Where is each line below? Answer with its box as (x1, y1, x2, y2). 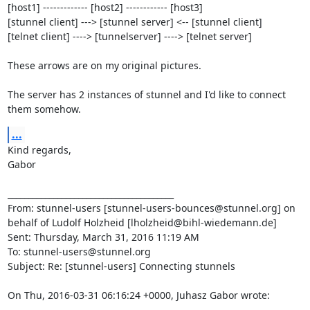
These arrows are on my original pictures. (7, 59, 201, 72)
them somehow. (7, 102, 81, 116)
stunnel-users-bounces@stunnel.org (107, 201, 277, 215)
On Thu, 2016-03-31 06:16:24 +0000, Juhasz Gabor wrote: (7, 289, 270, 302)
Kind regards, (7, 143, 71, 156)
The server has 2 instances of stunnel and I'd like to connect (7, 88, 286, 101)
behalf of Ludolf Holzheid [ (7, 216, 131, 229)
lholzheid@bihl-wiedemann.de (130, 216, 273, 229)
